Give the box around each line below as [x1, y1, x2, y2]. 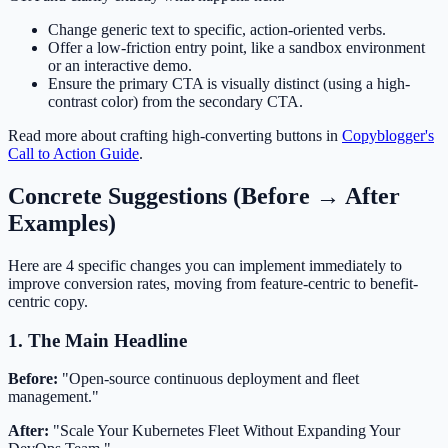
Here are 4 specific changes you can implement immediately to [8, 256, 402, 274]
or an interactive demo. [48, 57, 192, 75]
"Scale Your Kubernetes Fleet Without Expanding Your [49, 422, 400, 440]
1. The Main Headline [8, 329, 187, 351]
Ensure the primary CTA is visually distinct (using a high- [48, 75, 410, 93]
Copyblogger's [342, 127, 434, 145]
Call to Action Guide [8, 145, 139, 163]
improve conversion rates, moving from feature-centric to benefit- [8, 274, 418, 292]
